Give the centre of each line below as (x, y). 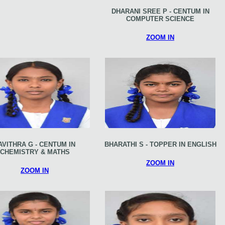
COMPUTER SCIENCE (160, 19)
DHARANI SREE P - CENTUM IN (160, 11)
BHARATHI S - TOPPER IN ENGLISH (160, 144)
